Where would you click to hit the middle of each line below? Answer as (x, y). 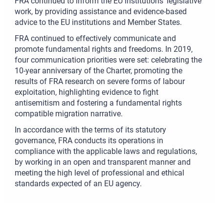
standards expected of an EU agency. (78, 183)
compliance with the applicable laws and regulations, (106, 151)
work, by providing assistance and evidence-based (101, 11)
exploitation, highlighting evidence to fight (87, 92)
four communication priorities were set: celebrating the (108, 60)
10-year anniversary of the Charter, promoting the (99, 70)
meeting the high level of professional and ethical (99, 173)
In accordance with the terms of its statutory (90, 130)
